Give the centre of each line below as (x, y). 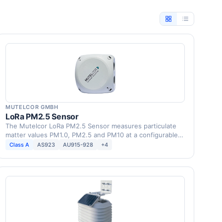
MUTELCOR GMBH (32, 107)
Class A (19, 145)
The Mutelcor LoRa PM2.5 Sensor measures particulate (91, 126)
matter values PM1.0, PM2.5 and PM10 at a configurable (92, 135)
